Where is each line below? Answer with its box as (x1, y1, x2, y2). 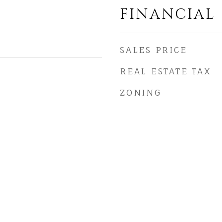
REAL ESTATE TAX (120, 66, 211, 76)
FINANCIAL (120, 5, 216, 24)
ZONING (120, 87, 162, 98)
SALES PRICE (120, 45, 187, 55)
